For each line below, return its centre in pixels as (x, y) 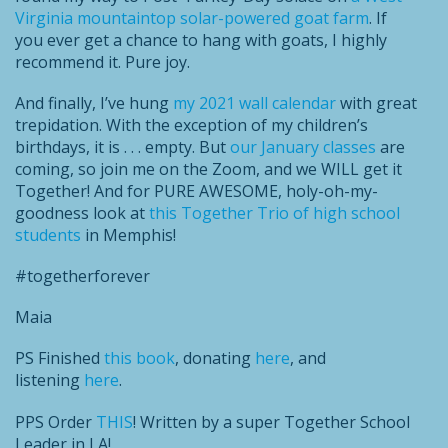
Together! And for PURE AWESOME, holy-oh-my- (196, 190)
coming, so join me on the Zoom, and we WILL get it (208, 168)
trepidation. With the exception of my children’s (191, 124)
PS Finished (59, 358)
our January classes (303, 146)
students (48, 234)
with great (376, 102)
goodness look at (82, 212)
